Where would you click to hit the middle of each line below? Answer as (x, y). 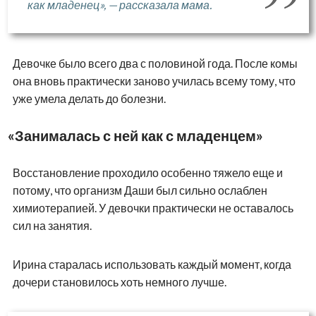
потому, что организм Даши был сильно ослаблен (140, 190)
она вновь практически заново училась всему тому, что (154, 80)
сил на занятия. (52, 225)
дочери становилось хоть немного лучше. (119, 281)
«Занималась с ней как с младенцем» (135, 135)
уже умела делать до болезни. (89, 98)
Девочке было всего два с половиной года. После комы (155, 63)
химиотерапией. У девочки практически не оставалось (153, 207)
